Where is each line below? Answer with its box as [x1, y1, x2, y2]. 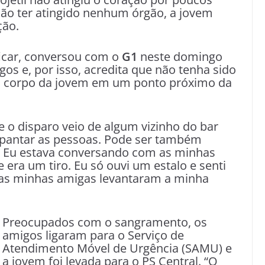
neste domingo [137, 49, 222, 64]
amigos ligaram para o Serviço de [2, 227, 184, 243]
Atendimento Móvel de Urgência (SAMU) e [2, 240, 232, 256]
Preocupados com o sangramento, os [2, 214, 207, 230]
